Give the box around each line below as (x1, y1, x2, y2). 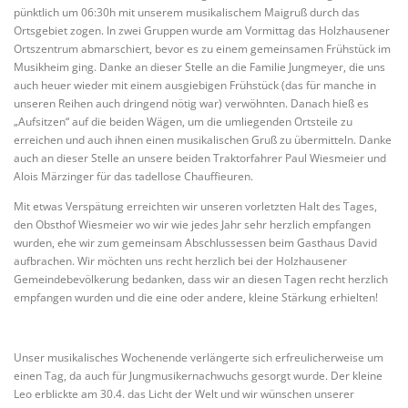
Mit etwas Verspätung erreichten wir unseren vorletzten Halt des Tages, (14, 199, 377, 215)
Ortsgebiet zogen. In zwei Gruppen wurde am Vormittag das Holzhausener (14, 23, 390, 39)
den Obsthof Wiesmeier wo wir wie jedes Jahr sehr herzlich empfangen (14, 217, 371, 233)
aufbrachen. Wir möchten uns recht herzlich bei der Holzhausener (14, 253, 347, 270)
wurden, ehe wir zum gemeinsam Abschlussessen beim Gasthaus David (14, 235, 377, 251)
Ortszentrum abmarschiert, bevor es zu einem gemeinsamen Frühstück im (14, 41, 391, 57)
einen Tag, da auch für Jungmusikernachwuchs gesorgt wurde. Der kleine (14, 368, 382, 384)
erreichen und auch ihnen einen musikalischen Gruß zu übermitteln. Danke (14, 132, 392, 148)
